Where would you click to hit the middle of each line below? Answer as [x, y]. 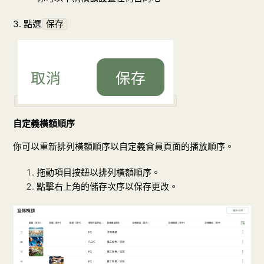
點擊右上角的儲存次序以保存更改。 [108, 187]
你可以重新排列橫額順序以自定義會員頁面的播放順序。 [124, 147]
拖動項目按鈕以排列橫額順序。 [99, 173]
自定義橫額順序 [44, 124]
